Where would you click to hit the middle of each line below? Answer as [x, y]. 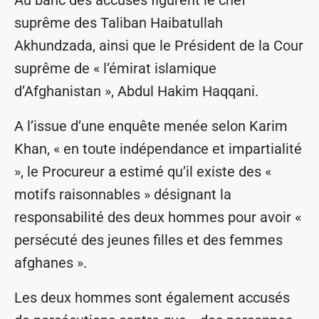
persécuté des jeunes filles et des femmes [148, 240]
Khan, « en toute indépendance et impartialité [158, 148]
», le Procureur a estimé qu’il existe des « [143, 171]
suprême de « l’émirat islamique [115, 68]
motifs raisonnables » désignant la [123, 194]
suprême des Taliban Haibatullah [119, 22]
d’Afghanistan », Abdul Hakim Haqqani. [136, 91]
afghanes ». [51, 262]
